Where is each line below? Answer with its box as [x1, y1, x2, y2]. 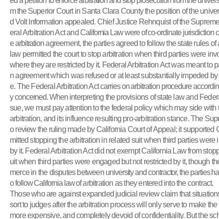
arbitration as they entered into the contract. [81, 178, 214, 187]
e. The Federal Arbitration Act [10, 82, 101, 90]
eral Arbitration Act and [10, 28, 80, 37]
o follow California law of [10, 178, 82, 187]
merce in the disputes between [10, 168, 106, 176]
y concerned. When [10, 92, 68, 101]
